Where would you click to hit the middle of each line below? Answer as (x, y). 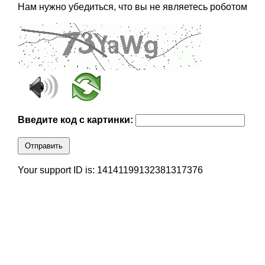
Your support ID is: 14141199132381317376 (110, 170)
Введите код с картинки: (76, 120)
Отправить (43, 146)
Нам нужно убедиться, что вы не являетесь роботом (132, 7)
